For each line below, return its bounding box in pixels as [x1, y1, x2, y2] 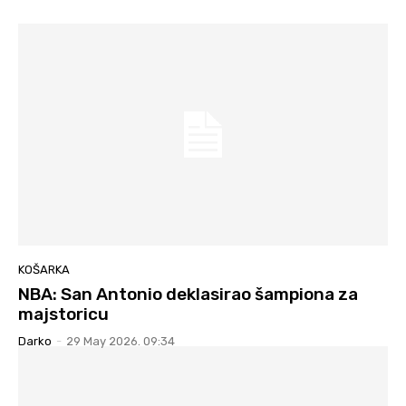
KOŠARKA [18, 262, 70, 276]
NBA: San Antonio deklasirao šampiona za [18, 283, 358, 304]
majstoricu [18, 303, 109, 324]
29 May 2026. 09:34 [66, 333, 175, 348]
